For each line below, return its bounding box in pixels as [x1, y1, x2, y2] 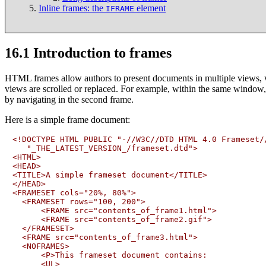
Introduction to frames [33, 45, 172, 61]
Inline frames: [39, 2, 90, 13]
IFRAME [106, 4, 134, 13]
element [134, 2, 166, 13]
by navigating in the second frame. [5, 94, 134, 104]
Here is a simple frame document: [5, 114, 130, 125]
